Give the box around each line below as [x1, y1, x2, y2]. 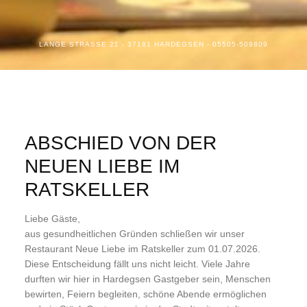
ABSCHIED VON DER [25, 132, 217, 153]
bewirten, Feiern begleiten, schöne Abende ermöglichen [25, 288, 267, 299]
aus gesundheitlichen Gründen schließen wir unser [25, 228, 245, 239]
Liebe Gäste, [25, 213, 80, 224]
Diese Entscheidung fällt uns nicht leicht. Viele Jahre [25, 258, 250, 269]
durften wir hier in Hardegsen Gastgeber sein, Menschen [25, 273, 271, 284]
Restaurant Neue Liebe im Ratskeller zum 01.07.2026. [25, 243, 260, 254]
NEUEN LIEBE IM [25, 156, 180, 177]
